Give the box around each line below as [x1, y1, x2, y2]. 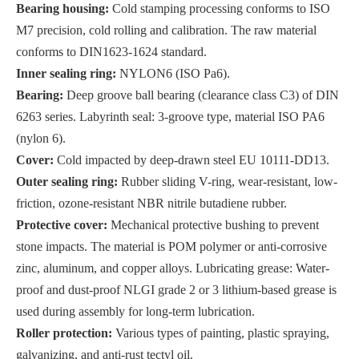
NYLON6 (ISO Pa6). [119, 67, 230, 81]
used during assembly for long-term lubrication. [16, 305, 255, 319]
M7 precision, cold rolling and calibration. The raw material [16, 23, 317, 38]
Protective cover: [16, 218, 111, 232]
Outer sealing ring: [16, 175, 121, 189]
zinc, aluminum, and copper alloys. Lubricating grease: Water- [16, 261, 329, 276]
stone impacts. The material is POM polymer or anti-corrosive [16, 240, 327, 254]
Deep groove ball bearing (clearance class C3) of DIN [67, 88, 339, 103]
